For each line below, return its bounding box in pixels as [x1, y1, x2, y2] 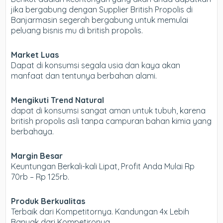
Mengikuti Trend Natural [11, 95, 105, 106]
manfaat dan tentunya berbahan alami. [11, 71, 157, 81]
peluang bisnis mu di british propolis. [11, 25, 143, 36]
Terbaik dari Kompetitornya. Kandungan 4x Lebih [11, 207, 190, 217]
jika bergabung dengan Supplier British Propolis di [11, 4, 193, 15]
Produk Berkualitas [11, 196, 86, 207]
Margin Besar [11, 151, 63, 161]
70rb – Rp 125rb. [11, 172, 70, 182]
